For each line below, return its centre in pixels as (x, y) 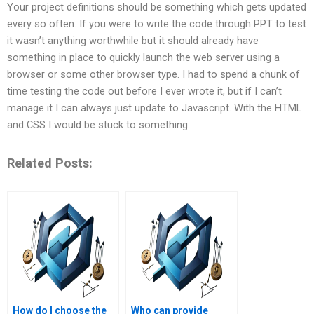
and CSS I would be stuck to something (97, 125)
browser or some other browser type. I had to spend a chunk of (153, 75)
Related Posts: (50, 163)
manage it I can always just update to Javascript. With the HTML (154, 108)
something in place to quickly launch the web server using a (143, 58)
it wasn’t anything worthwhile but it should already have (133, 41)
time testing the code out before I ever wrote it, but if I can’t (144, 91)
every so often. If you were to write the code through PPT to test (157, 24)
